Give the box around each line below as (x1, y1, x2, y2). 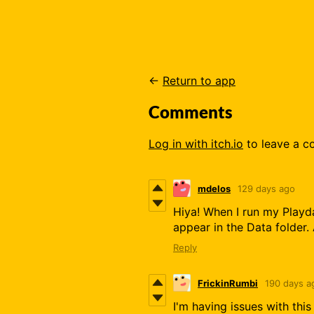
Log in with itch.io (149, 137, 243, 151)
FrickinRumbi (198, 277, 258, 289)
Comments (149, 102, 233, 123)
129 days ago (238, 182, 295, 194)
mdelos (198, 182, 231, 194)
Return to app (163, 74, 235, 88)
